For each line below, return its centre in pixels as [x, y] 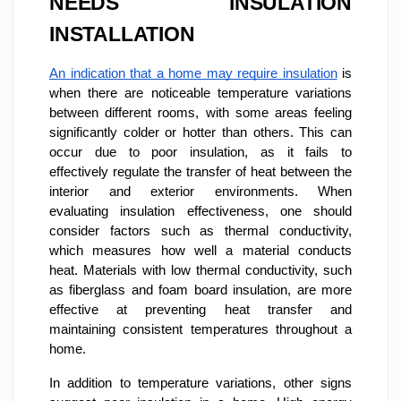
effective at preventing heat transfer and [200, 309]
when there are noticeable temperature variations [200, 93]
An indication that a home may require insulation [193, 73]
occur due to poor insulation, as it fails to [200, 152]
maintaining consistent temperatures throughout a [200, 329]
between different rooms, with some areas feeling [200, 112]
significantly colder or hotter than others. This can [200, 132]
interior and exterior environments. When [200, 191]
